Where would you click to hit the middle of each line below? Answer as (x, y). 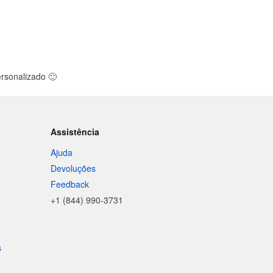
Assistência (75, 132)
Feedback (70, 184)
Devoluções (73, 168)
